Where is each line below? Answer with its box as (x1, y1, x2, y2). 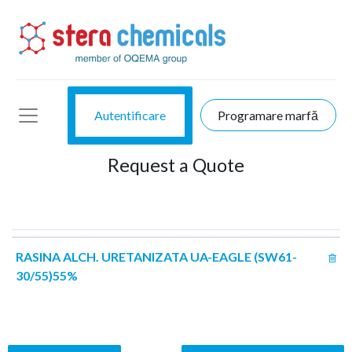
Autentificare (93, 107, 166, 123)
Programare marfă (218, 107, 319, 123)
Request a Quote (108, 154, 244, 176)
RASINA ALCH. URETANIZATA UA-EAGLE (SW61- (15, 249, 297, 264)
